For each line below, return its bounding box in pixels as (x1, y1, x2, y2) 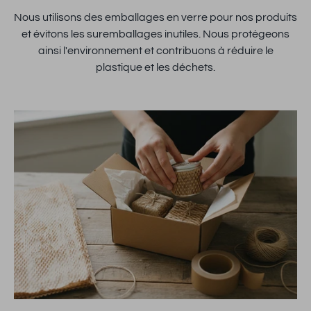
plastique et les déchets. (96, 61, 215, 73)
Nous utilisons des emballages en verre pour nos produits (14, 11, 297, 23)
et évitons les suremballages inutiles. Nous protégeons (22, 28, 289, 40)
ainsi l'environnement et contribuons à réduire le (37, 44, 274, 56)
